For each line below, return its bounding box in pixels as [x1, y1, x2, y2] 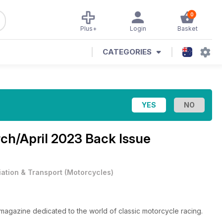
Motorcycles [67, 168, 111, 176]
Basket [177, 25, 198, 32]
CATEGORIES [103, 47, 152, 56]
